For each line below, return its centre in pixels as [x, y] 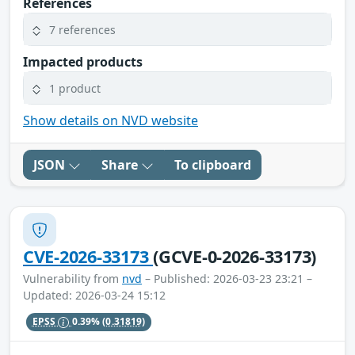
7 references [82, 29]
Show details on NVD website [111, 121]
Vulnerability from [73, 279]
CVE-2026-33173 [88, 257]
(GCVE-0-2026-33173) [235, 257]
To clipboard [213, 165]
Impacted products [83, 62]
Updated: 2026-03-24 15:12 [94, 296]
